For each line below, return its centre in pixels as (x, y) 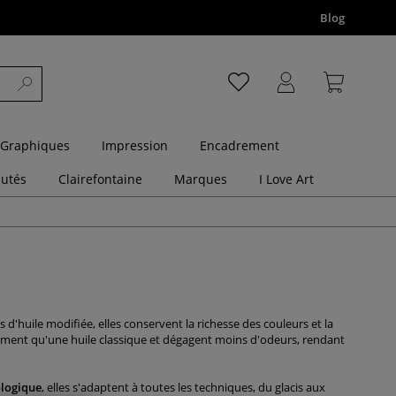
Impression (135, 145)
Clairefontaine (100, 179)
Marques (201, 179)
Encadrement (240, 145)
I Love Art (286, 179)
